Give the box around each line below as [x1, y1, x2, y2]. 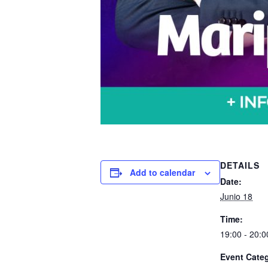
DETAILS [220, 159, 260, 171]
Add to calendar [130, 166, 195, 178]
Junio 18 [220, 190, 252, 202]
